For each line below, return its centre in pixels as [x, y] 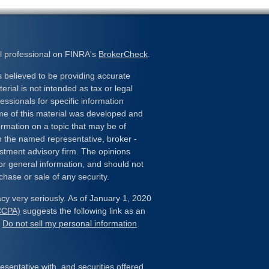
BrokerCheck [123, 54]
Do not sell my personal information [70, 223]
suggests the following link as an [83, 211]
